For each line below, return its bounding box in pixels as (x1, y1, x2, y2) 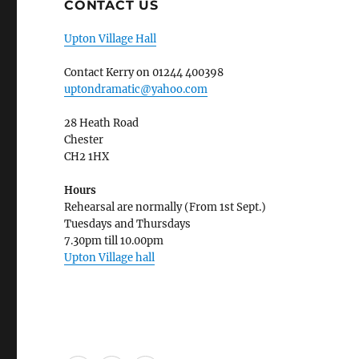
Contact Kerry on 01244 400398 (64, 66, 224, 79)
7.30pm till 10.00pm (64, 234, 164, 248)
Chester (64, 133, 104, 147)
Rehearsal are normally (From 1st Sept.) (64, 200, 267, 214)
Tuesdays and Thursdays (64, 217, 192, 231)
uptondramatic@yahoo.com (64, 83, 208, 96)
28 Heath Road (64, 116, 139, 130)
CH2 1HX (64, 150, 110, 163)
